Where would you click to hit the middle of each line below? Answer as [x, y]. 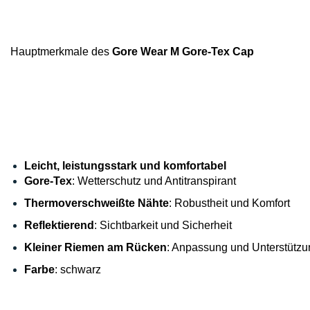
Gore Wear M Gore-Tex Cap [182, 52]
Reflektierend [59, 225]
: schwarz [78, 270]
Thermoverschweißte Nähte [97, 203]
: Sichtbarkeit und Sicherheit [163, 225]
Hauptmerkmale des [60, 52]
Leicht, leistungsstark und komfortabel [125, 166]
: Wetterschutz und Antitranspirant [154, 181]
